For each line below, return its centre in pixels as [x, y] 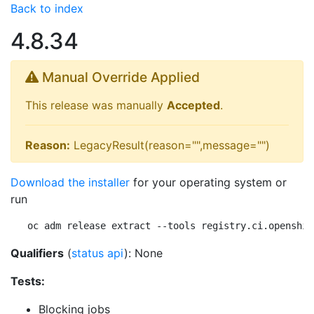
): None [143, 253]
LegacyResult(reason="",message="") [170, 145]
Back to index [47, 8]
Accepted [193, 105]
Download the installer [70, 182]
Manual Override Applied [119, 77]
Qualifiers [37, 253]
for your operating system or [208, 182]
